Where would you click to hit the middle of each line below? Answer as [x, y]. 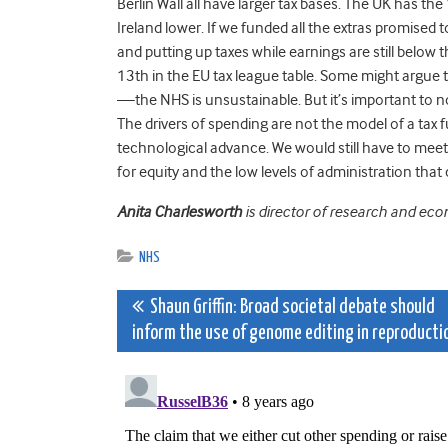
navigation [202, 354]
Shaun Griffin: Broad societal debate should [289, 307]
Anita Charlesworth [179, 211]
